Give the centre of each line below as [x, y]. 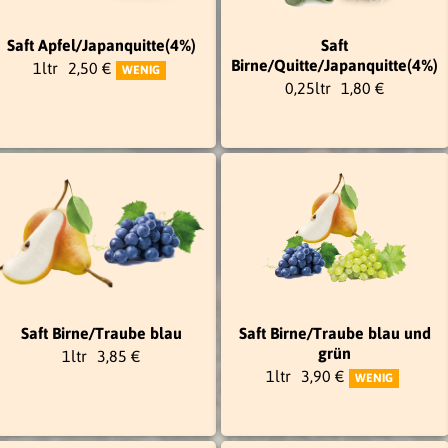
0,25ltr [307, 87]
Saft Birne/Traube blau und [334, 332]
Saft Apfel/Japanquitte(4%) [101, 44]
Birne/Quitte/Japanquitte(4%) [334, 64]
